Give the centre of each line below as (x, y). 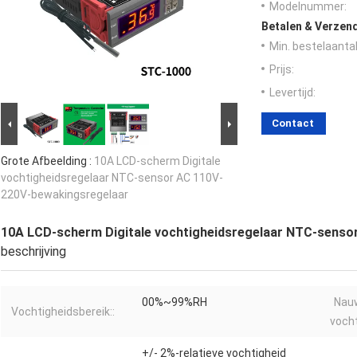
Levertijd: (292, 93)
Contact (293, 124)
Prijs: (282, 70)
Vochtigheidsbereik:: (63, 312)
